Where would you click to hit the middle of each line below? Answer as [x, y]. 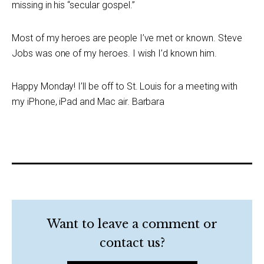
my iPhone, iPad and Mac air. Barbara [88, 102]
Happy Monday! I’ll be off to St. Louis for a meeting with [125, 86]
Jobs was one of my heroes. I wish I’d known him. [114, 53]
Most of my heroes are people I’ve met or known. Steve [127, 38]
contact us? [132, 243]
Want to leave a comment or [132, 224]
